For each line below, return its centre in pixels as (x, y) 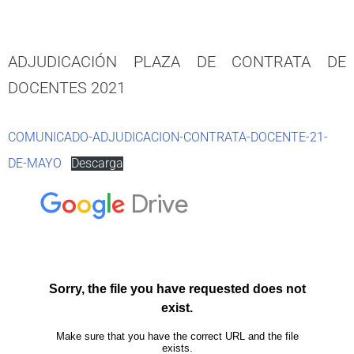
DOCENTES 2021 (67, 88)
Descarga (97, 163)
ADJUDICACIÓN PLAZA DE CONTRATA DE (177, 62)
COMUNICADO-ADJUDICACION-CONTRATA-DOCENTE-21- (168, 137)
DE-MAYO (35, 163)
